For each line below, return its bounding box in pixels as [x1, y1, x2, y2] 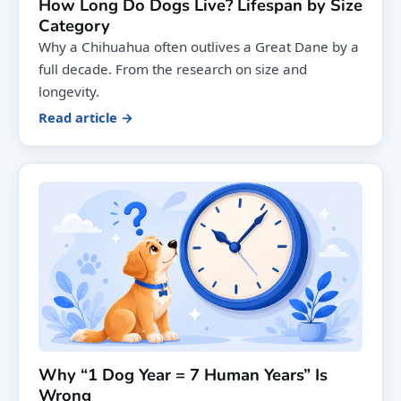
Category [38, 14, 110, 38]
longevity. [38, 82, 99, 101]
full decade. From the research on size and [38, 60, 307, 79]
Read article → [38, 108, 133, 127]
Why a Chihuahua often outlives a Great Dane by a [38, 38, 359, 56]
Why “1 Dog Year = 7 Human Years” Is [38, 363, 328, 387]
